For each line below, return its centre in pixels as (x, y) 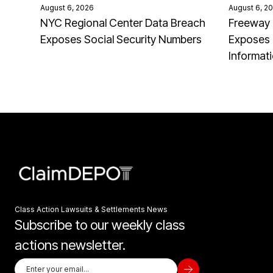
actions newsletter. (70, 245)
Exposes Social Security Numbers (121, 39)
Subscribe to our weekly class (100, 225)
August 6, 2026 (67, 7)
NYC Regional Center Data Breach (123, 23)
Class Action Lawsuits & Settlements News (91, 209)
